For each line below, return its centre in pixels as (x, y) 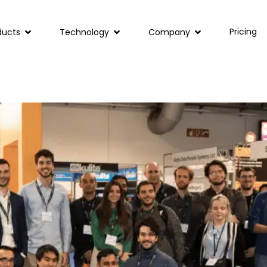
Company (170, 32)
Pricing (243, 32)
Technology (85, 32)
